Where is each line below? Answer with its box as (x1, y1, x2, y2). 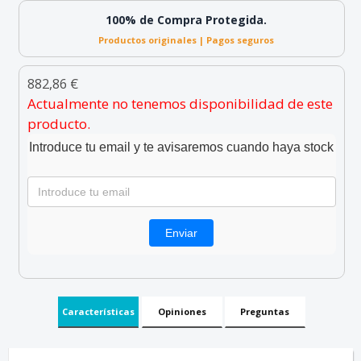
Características (62, 305, 135, 317)
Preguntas (240, 305, 290, 317)
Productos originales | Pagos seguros (98, 34, 275, 46)
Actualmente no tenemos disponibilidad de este (27, 94, 333, 113)
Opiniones (157, 305, 206, 317)
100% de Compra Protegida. (106, 12, 268, 27)
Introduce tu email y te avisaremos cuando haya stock (29, 140, 334, 154)
